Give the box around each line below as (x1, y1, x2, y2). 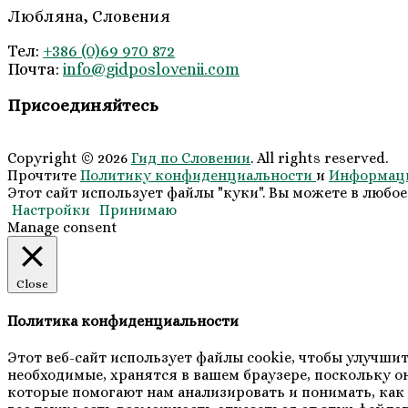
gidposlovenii (106, 60, 204, 79)
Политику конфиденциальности (80, 166, 316, 184)
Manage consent (7, 218, 117, 236)
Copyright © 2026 (7, 148, 131, 167)
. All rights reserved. (250, 148, 388, 167)
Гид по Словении (131, 148, 250, 167)
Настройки (12, 200, 90, 219)
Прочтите (7, 166, 80, 184)
